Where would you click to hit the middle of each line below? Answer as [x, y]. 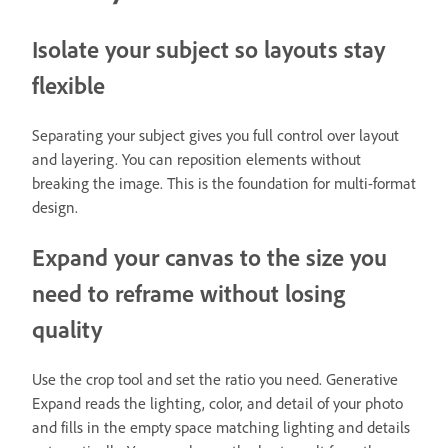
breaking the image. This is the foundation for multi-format [224, 184]
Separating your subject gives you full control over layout [215, 136]
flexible [68, 86]
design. [55, 208]
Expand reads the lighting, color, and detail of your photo [217, 404]
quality [67, 330]
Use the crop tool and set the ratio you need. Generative [215, 380]
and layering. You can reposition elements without [196, 160]
